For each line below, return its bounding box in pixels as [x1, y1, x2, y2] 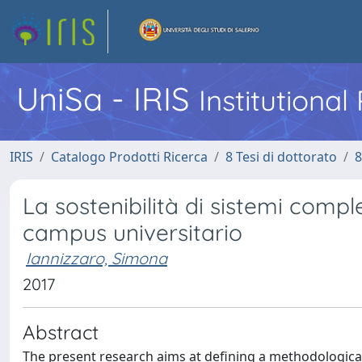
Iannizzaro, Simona [26, 248, 167, 268]
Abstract [23, 320, 99, 344]
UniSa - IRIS [16, 78, 199, 119]
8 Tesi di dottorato [225, 148, 337, 166]
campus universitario [23, 218, 242, 246]
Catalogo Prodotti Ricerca [51, 148, 208, 166]
